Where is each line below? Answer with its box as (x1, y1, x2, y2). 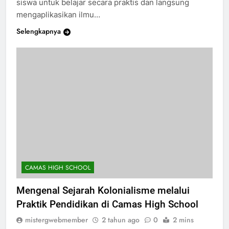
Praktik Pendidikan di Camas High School (16, 207, 198, 219)
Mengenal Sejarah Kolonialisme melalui (16, 193, 190, 205)
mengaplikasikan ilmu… (16, 19, 100, 29)
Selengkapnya (16, 35, 61, 46)
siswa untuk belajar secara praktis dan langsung (16, 7, 189, 17)
